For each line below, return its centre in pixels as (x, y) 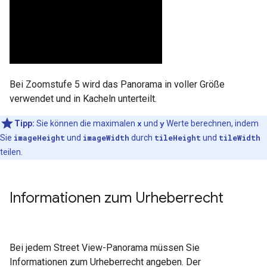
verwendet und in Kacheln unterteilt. (83, 98)
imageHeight (39, 137)
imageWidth (106, 137)
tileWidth (240, 137)
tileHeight (178, 137)
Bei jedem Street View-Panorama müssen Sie (105, 247)
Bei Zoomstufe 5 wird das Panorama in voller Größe (117, 84)
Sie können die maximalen (86, 123)
